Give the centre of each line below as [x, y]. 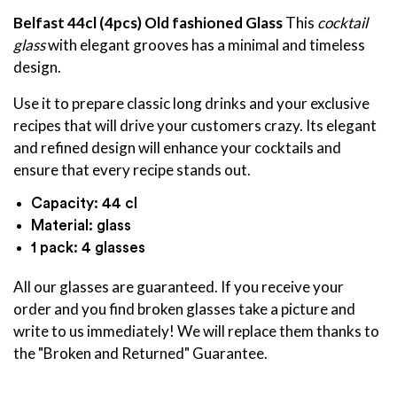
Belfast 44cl [55, 23]
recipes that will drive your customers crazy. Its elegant [195, 125]
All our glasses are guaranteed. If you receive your [179, 287]
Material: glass [81, 226]
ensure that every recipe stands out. [132, 170]
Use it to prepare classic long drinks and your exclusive [191, 103]
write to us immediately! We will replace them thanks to [196, 331]
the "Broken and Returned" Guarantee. [140, 353]
